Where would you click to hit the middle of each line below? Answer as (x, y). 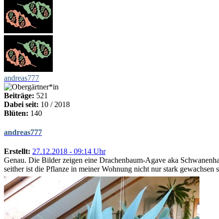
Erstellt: (17, 152)
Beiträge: (19, 95)
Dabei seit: (21, 104)
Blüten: (16, 113)
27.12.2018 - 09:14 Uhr (69, 152)
